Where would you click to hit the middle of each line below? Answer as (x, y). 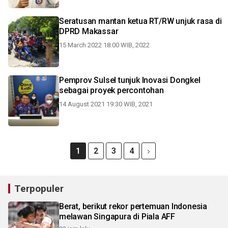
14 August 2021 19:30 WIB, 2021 (106, 104)
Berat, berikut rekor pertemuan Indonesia (133, 206)
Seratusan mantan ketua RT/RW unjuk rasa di (140, 21)
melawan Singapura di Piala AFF (117, 217)
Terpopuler (39, 189)
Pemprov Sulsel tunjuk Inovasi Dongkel (130, 80)
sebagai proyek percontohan (111, 90)
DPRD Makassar (89, 31)
